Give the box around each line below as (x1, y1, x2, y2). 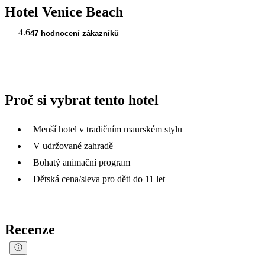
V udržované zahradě (33, 140, 113, 151)
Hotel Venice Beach (5, 4, 123, 20)
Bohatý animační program (33, 157, 130, 167)
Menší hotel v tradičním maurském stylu (33, 124, 182, 134)
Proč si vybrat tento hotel (5, 92, 159, 108)
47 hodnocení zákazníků (30, 28, 119, 38)
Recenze (5, 221, 55, 237)
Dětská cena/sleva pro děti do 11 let (33, 173, 165, 184)
